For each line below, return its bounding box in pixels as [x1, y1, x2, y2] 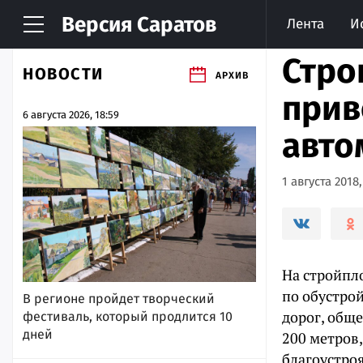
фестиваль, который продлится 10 [23, 308, 233, 324]
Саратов [132, 12, 216, 37]
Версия [62, 12, 132, 37]
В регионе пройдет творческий [23, 290, 215, 306]
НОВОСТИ [23, 64, 104, 83]
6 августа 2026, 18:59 [23, 109, 119, 121]
